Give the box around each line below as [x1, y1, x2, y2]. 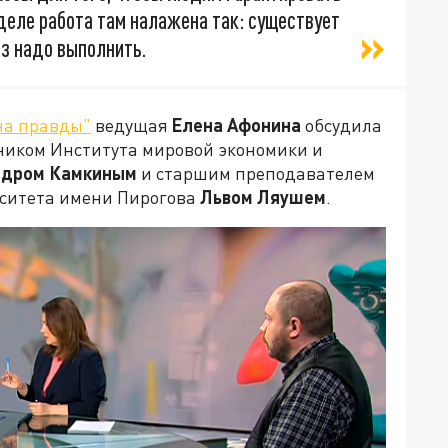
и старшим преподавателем [137, 162, 375, 185]
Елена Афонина [172, 114, 301, 137]
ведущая [91, 114, 172, 137]
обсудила [301, 114, 382, 137]
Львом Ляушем [200, 186, 326, 209]
